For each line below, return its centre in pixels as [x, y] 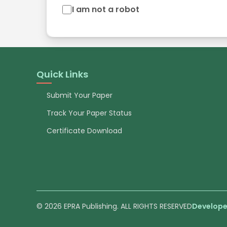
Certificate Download [84, 131]
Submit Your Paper [80, 95]
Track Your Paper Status [89, 113]
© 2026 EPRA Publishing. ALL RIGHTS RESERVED [114, 206]
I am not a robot [106, 9]
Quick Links [62, 74]
